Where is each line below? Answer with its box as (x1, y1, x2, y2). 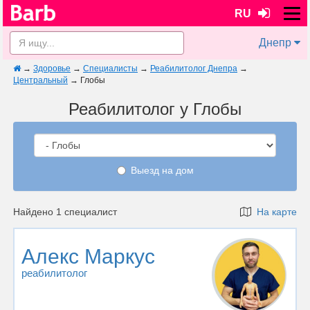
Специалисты (83, 64, 138, 73)
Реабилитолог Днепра (150, 64, 237, 73)
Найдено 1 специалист (13, 206, 117, 217)
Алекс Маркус (21, 245, 155, 268)
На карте (251, 206, 297, 217)
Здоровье (33, 64, 71, 73)
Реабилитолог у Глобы (69, 100, 241, 118)
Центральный (13, 75, 68, 85)
